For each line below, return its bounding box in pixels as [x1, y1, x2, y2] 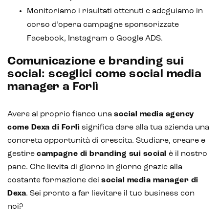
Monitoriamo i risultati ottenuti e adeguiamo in [27, 7, 203, 15]
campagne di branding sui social [37, 150, 167, 158]
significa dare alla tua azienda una [80, 123, 209, 131]
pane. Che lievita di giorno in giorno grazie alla [7, 163, 182, 171]
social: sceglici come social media [7, 68, 201, 80]
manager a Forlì [7, 81, 99, 93]
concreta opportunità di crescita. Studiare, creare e [7, 136, 205, 145]
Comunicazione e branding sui [7, 55, 184, 67]
